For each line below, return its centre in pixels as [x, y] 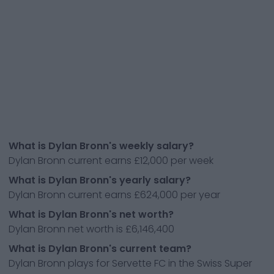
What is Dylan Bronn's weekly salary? [101, 146]
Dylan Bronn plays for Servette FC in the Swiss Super [130, 263]
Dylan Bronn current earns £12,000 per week [111, 161]
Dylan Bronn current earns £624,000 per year [114, 195]
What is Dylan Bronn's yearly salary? [100, 180]
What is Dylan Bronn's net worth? [91, 214]
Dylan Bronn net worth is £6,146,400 [91, 229]
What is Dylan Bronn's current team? [100, 249]
